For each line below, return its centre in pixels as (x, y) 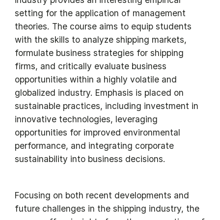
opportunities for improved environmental (97, 133)
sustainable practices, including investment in (107, 106)
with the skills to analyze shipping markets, (101, 40)
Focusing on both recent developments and (102, 195)
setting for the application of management (100, 13)
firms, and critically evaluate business (91, 66)
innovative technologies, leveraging (86, 119)
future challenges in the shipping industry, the (107, 209)
